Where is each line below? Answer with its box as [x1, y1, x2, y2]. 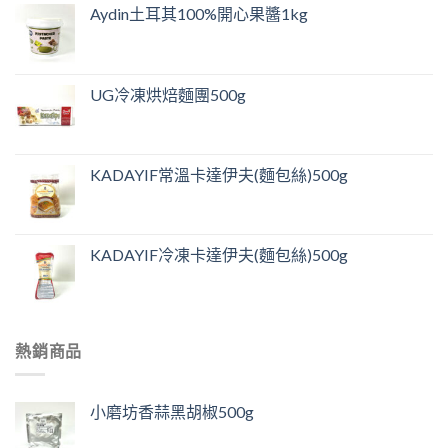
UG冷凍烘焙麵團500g [90, 84, 246, 104]
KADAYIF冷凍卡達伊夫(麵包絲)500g [90, 244, 348, 264]
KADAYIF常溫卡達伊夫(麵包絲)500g [90, 164, 348, 184]
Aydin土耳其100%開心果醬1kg [90, 3, 308, 23]
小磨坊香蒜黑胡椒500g [90, 402, 254, 422]
